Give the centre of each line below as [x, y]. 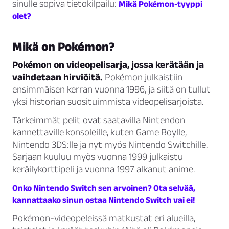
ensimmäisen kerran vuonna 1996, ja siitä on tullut [111, 89]
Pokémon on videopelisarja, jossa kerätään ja [108, 65]
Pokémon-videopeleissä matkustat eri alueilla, [104, 218]
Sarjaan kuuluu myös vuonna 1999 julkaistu [98, 157]
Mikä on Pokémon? [63, 47]
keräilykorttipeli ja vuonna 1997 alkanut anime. [104, 169]
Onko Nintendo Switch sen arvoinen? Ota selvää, [104, 188]
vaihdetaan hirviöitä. [58, 77]
